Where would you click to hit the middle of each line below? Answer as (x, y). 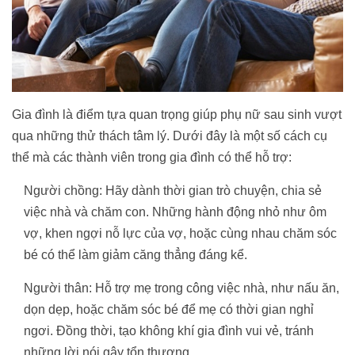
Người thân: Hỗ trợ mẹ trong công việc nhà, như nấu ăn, (181, 288)
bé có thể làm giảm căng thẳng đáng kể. (136, 254)
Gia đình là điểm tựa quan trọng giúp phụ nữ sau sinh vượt (177, 114)
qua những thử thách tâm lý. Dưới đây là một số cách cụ (170, 136)
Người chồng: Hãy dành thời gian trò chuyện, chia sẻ (173, 190)
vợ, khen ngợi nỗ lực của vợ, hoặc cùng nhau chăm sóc (180, 233)
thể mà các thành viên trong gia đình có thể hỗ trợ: (152, 157)
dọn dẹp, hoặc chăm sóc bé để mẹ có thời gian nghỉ (169, 309)
